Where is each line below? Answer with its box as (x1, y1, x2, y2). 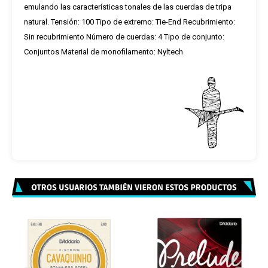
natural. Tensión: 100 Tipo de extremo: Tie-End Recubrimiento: (24, 17, 235, 26)
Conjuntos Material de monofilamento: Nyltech (24, 47, 183, 56)
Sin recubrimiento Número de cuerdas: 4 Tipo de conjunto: (24, 32, 224, 41)
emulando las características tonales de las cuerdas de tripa (24, 2, 232, 11)
